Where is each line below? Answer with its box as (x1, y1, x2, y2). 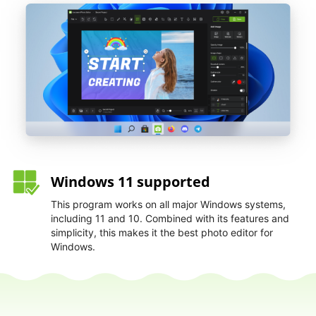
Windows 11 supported (51, 171, 210, 191)
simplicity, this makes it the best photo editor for (51, 226, 273, 238)
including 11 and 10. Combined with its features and (51, 212, 289, 224)
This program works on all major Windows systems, (51, 197, 286, 210)
